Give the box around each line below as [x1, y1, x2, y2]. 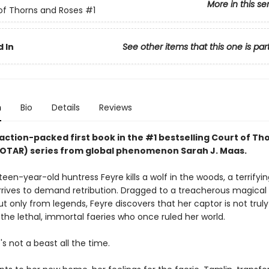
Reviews [98, 101, 132, 113]
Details [51, 101, 80, 113]
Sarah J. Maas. [178, 145, 247, 157]
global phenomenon [85, 145, 179, 157]
